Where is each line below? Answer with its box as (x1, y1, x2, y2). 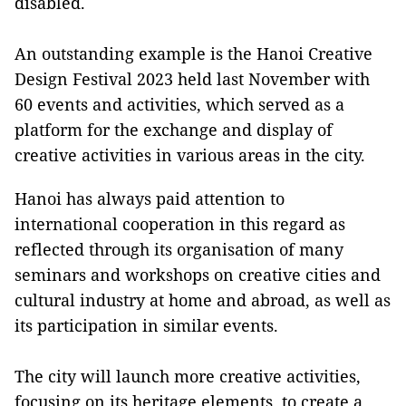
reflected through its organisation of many (14, 237, 343, 260)
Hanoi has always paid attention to (14, 187, 285, 209)
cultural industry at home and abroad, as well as (14, 288, 391, 311)
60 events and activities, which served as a (14, 92, 344, 115)
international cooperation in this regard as (14, 212, 345, 235)
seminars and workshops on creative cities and (14, 263, 381, 285)
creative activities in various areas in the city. (14, 143, 365, 166)
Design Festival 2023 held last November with (14, 67, 370, 90)
